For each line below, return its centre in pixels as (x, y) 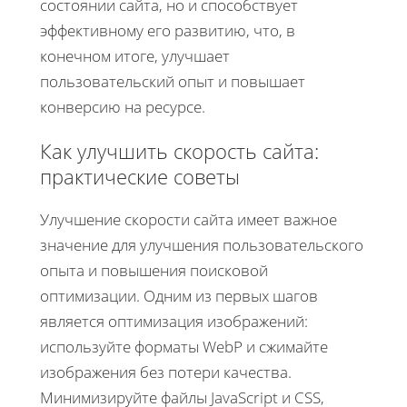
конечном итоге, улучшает (135, 55)
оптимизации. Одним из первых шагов (179, 295)
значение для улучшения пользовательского (202, 244)
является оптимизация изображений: (174, 321)
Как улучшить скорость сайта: (179, 150)
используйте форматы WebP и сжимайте (184, 346)
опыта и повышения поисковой (154, 270)
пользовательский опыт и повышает (173, 81)
